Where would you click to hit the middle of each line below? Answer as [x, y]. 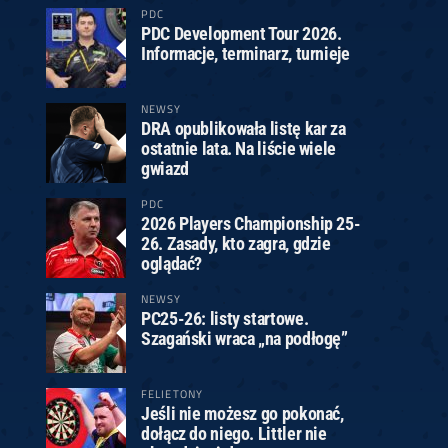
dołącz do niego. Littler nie [234, 433]
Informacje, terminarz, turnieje [245, 53]
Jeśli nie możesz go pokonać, [242, 413]
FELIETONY [172, 393]
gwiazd [165, 168]
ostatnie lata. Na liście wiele [238, 148]
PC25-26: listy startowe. [225, 318]
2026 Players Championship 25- [251, 223]
